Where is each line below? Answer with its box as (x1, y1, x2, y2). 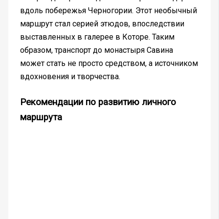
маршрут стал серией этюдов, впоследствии (20, 19, 184, 28)
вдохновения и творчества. (20, 71, 120, 81)
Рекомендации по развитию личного (20, 96, 176, 108)
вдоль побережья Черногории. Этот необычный (20, 5, 197, 15)
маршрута (20, 111, 62, 123)
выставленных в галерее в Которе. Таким (20, 32, 175, 42)
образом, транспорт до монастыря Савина (20, 45, 173, 55)
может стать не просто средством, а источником (20, 58, 198, 68)
